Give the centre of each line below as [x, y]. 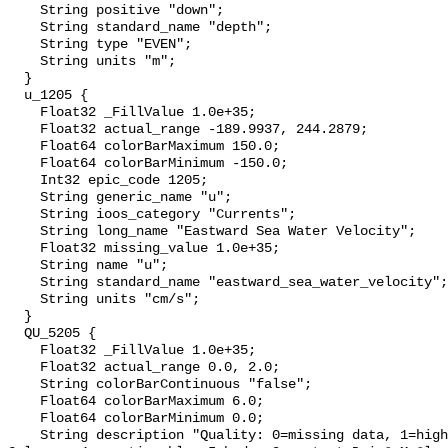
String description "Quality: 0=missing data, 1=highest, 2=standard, [24, 436]
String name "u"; [24, 266]
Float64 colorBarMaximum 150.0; [24, 147]
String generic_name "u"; [24, 198]
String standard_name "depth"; [24, 28]
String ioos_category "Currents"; [24, 215]
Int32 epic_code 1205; [24, 181]
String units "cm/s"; [24, 300]
